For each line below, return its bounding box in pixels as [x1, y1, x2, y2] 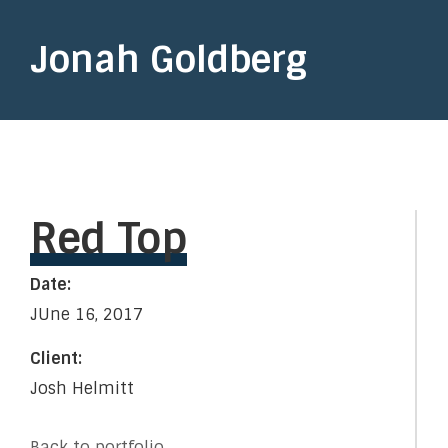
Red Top [30, 212, 187, 266]
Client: [30, 348, 82, 369]
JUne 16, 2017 [30, 304, 143, 325]
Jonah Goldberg [30, 36, 307, 83]
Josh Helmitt [30, 378, 134, 399]
